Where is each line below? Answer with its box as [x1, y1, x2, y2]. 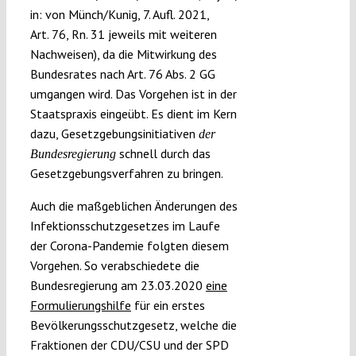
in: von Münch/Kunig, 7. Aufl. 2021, [29, 6, 209, 23]
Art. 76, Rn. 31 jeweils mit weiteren [29, 26, 217, 43]
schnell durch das [115, 145, 211, 162]
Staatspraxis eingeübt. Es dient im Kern [29, 106, 237, 122]
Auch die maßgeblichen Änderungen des [29, 198, 238, 215]
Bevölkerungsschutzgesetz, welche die [29, 317, 237, 334]
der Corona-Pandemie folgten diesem [29, 238, 229, 254]
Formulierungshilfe [29, 297, 131, 314]
